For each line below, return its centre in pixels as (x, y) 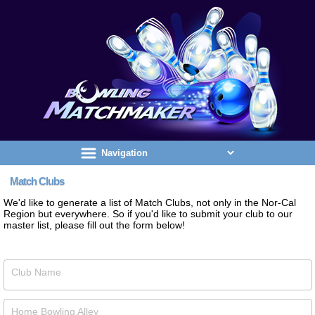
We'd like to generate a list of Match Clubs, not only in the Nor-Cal (150, 202)
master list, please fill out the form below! (94, 225)
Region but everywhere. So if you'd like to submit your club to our (148, 214)
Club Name (37, 272)
